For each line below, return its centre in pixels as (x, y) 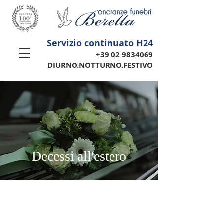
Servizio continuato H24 (100, 43)
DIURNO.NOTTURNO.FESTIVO (100, 65)
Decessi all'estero (79, 156)
